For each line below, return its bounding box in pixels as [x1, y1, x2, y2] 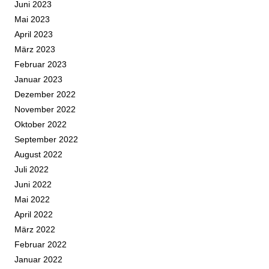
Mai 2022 [14, 195, 50, 205]
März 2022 [14, 225, 55, 235]
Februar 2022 [14, 240, 67, 250]
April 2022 [14, 210, 53, 220]
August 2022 [14, 150, 62, 160]
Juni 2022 [14, 180, 52, 190]
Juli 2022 [14, 165, 49, 175]
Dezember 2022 [14, 89, 76, 100]
